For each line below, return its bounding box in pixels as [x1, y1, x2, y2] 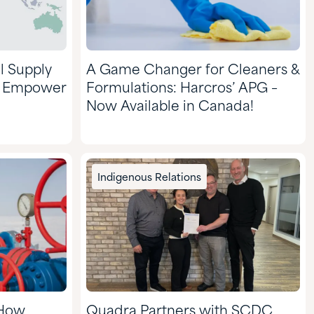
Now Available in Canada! [86, 100, 254, 114]
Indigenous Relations [97, 172, 201, 183]
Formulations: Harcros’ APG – [86, 81, 278, 95]
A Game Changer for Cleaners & [86, 63, 300, 77]
